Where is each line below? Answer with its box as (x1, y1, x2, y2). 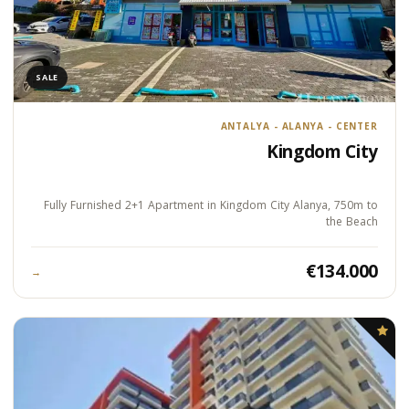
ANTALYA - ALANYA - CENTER (220, 119, 378, 132)
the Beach (326, 214, 378, 230)
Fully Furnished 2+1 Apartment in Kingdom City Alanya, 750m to (44, 197, 378, 214)
